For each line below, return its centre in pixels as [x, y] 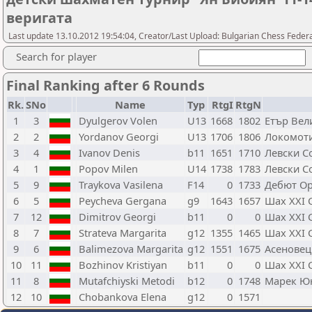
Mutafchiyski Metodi [127, 281]
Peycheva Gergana [123, 201]
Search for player [56, 56]
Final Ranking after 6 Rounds [106, 85]
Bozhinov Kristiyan [123, 265]
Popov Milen [108, 169]
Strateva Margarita [123, 233]
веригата [39, 18]
